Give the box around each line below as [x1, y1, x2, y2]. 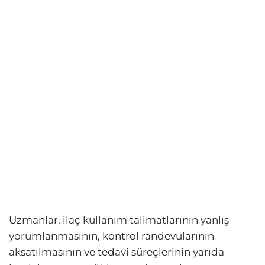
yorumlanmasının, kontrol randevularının [9, 230, 214, 242]
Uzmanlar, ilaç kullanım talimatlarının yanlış [9, 214, 229, 226]
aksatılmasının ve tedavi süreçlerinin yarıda [9, 245, 224, 258]
